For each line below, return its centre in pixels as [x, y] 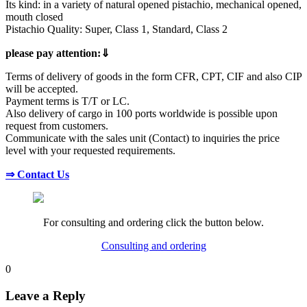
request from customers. [57, 126]
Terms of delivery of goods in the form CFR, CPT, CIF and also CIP [153, 77]
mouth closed [34, 17]
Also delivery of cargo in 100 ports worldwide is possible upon [142, 114]
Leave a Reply [46, 295]
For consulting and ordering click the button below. [153, 223]
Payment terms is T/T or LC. [67, 101]
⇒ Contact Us [37, 175]
